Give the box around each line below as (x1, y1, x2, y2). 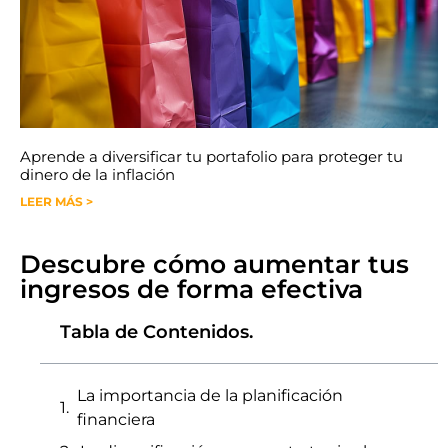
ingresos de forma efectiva (20, 274, 363, 304)
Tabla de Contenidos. (60, 321, 253, 343)
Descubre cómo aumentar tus (20, 249, 409, 279)
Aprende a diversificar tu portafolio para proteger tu (20, 147, 403, 166)
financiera (77, 410, 155, 429)
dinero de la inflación (20, 165, 175, 184)
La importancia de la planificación (77, 386, 343, 405)
